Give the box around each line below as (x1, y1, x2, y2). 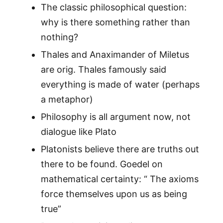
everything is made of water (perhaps (40, 79, 200, 90)
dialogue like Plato (40, 126, 116, 137)
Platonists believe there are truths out (40, 144, 199, 155)
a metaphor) (40, 94, 93, 105)
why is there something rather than (40, 17, 190, 28)
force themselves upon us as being (40, 189, 187, 200)
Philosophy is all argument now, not (40, 111, 191, 122)
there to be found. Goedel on (40, 159, 163, 170)
